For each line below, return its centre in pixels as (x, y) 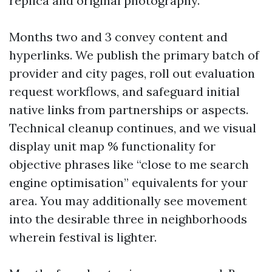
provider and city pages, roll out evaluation (132, 73)
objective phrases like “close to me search (129, 164)
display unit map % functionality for (112, 146)
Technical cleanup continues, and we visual (133, 128)
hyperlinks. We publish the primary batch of (134, 55)
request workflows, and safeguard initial (124, 91)
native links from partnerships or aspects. (129, 110)
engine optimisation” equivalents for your (128, 182)
